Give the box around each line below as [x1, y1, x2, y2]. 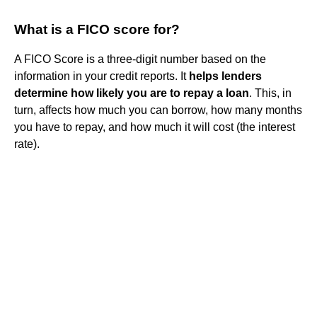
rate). [14, 137, 40, 150]
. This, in [249, 86, 292, 99]
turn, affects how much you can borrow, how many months [14, 103, 302, 116]
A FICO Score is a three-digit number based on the [14, 52, 266, 65]
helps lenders [189, 69, 262, 82]
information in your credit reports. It [14, 69, 189, 82]
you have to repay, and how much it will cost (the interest [14, 120, 295, 133]
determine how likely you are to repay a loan [14, 86, 249, 99]
